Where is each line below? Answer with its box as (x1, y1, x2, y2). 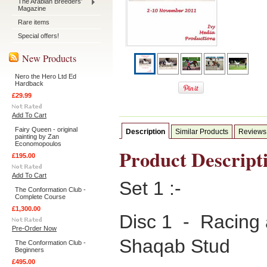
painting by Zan (15, 133, 59, 140)
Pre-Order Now (12, 225, 57, 232)
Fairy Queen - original (15, 126, 77, 133)
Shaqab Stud (119, 235, 230, 257)
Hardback (15, 80, 44, 87)
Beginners (15, 246, 44, 253)
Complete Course (15, 193, 66, 200)
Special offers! (18, 32, 59, 39)
